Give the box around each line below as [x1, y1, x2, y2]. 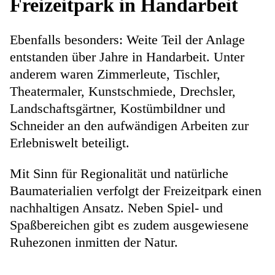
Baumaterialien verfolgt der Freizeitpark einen [10, 183, 261, 199]
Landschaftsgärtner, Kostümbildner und [10, 101, 225, 117]
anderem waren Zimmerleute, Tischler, [10, 66, 220, 82]
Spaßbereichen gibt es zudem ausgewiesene [10, 217, 249, 233]
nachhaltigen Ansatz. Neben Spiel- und [10, 200, 223, 216]
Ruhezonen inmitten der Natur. [10, 234, 182, 250]
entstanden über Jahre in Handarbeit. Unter [10, 49, 244, 65]
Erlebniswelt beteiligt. [10, 135, 133, 151]
